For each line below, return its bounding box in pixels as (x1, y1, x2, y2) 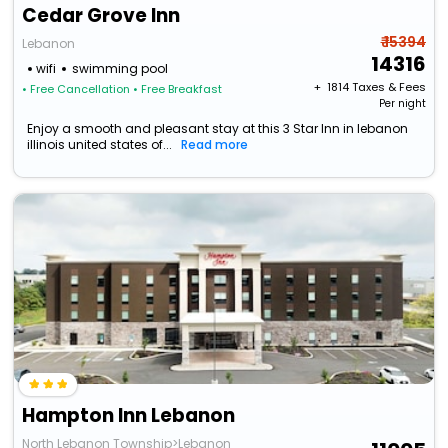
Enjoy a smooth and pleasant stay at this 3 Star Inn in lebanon (27, 120, 409, 138)
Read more (181, 136, 249, 154)
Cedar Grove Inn (22, 2, 181, 30)
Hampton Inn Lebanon (22, 402, 236, 430)
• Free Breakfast (133, 81, 223, 98)
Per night (378, 96, 426, 112)
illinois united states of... (27, 136, 173, 154)
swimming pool (72, 60, 169, 78)
